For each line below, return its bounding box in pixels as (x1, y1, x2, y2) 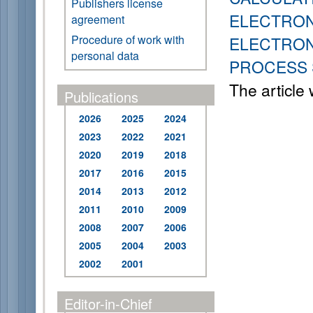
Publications (64, 87, 138, 107)
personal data (71, 48, 139, 64)
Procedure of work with (71, 31, 184, 48)
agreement (71, 11, 124, 27)
